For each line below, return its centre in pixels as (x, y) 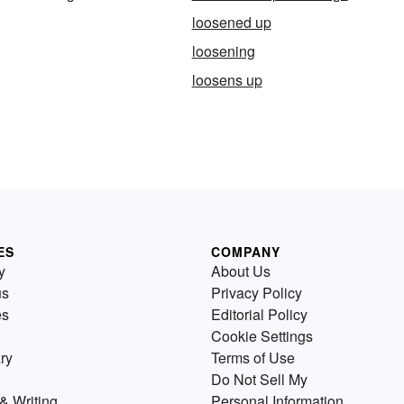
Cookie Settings (262, 336)
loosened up (231, 23)
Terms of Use (253, 358)
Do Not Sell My (259, 380)
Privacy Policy (257, 293)
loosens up (227, 80)
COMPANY (246, 252)
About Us (241, 271)
